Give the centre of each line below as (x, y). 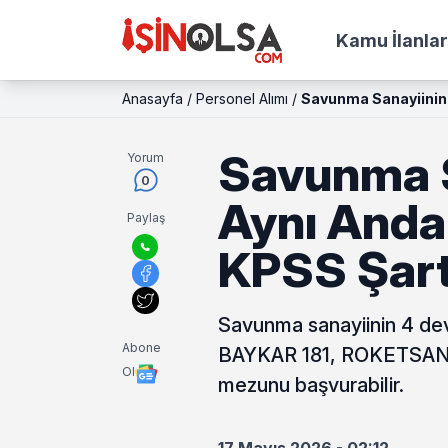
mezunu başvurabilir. (310, 385)
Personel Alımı (242, 98)
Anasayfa (152, 98)
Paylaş (145, 217)
